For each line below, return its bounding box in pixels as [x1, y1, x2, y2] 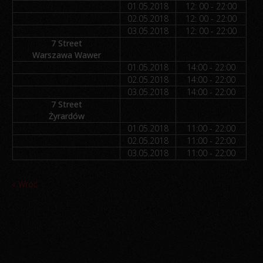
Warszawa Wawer [32, 49, 101, 60]
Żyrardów [48, 110, 85, 122]
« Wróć [12, 178, 38, 190]
